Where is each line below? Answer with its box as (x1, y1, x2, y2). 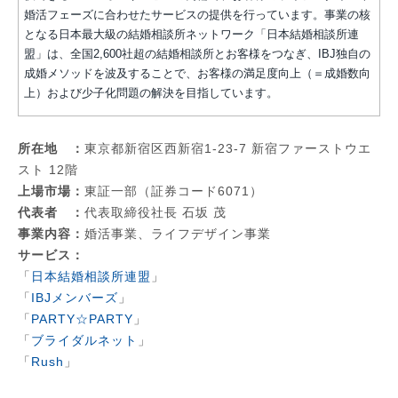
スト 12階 (18, 162, 78, 177)
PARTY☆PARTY (31, 311, 133, 326)
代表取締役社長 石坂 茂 (84, 204, 227, 219)
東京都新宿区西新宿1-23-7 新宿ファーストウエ (84, 140, 371, 155)
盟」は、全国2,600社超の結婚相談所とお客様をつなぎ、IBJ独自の (24, 47, 370, 60)
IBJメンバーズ (31, 290, 118, 305)
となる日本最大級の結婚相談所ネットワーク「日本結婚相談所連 (24, 28, 359, 41)
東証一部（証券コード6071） (84, 183, 263, 198)
